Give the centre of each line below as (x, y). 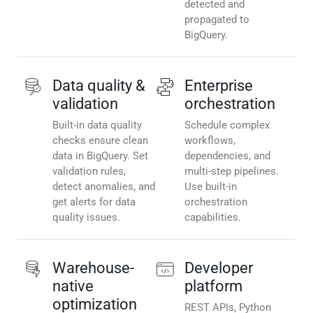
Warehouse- (93, 268)
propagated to (217, 20)
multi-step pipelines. (232, 172)
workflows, (210, 141)
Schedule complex (227, 125)
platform (213, 286)
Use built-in (211, 187)
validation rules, (89, 172)
